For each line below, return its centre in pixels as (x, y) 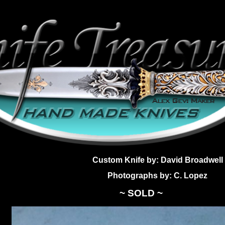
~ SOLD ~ (141, 193)
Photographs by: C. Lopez (158, 176)
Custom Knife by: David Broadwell (157, 160)
